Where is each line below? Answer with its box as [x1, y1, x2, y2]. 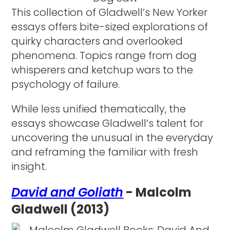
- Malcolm [123, 183, 192, 201]
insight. [11, 159, 47, 174]
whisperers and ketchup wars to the [11, 62, 194, 77]
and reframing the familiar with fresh [11, 144, 199, 159]
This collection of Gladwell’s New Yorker [11, 5, 208, 20]
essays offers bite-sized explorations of [11, 19, 208, 34]
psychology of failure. [11, 76, 123, 91]
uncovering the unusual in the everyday [11, 130, 214, 145]
